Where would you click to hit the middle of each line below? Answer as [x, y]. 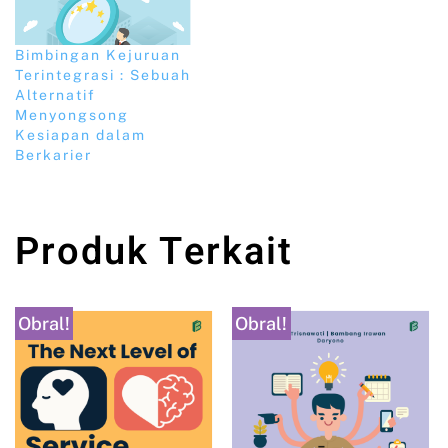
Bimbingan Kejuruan [98, 55]
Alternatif [55, 95]
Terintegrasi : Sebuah [103, 75]
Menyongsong [72, 115]
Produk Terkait [154, 252]
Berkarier [53, 155]
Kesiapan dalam [80, 135]
